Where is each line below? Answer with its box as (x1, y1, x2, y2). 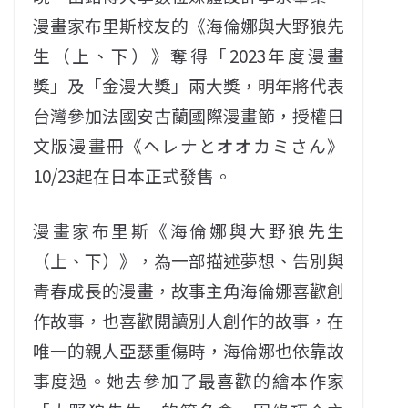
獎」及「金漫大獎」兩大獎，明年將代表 (33, 72, 345, 97)
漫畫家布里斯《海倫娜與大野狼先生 (33, 217, 345, 242)
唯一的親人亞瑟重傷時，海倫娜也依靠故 (33, 337, 345, 362)
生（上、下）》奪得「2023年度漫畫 (33, 42, 345, 67)
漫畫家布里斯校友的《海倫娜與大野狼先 (33, 12, 345, 37)
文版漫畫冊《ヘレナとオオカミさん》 (33, 132, 345, 158)
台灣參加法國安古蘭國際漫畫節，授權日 (33, 102, 345, 127)
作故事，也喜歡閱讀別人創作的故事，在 (33, 307, 345, 332)
